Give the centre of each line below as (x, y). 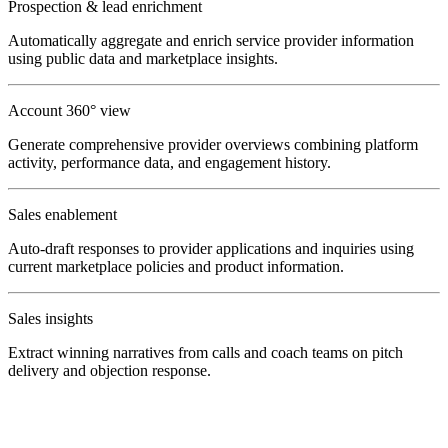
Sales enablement (62, 214)
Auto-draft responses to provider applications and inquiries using (211, 248)
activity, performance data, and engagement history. (169, 162)
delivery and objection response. (109, 370)
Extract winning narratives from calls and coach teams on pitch (205, 352)
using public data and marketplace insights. (143, 58)
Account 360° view (69, 110)
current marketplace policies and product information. (176, 266)
